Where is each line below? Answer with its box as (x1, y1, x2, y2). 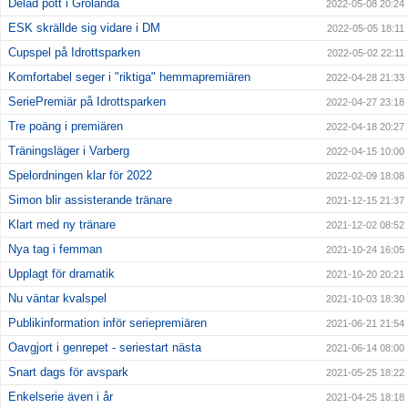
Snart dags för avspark (8, 365, 128, 380)
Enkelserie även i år (8, 390, 113, 404)
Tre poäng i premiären (8, 119, 123, 134)
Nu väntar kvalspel (8, 291, 107, 306)
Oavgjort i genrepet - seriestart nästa (8, 341, 201, 355)
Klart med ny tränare (8, 218, 116, 232)
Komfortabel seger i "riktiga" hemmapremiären (8, 70, 250, 85)
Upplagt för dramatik (8, 267, 115, 281)
